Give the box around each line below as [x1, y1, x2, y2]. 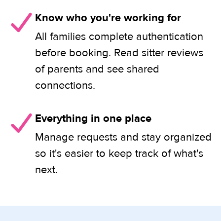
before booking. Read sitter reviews [35, 46, 203, 60]
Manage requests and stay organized [35, 130, 212, 144]
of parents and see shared [35, 62, 159, 76]
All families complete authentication [35, 30, 203, 43]
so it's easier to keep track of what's [35, 147, 203, 160]
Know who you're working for [35, 11, 181, 25]
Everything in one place [35, 111, 151, 125]
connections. [35, 78, 95, 92]
